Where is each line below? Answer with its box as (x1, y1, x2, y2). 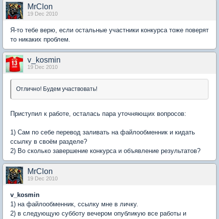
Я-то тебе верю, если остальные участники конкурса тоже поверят (10, 26, 209, 34)
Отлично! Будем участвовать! (16, 86, 97, 93)
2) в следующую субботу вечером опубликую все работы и (10, 210, 186, 218)
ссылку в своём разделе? (10, 138, 87, 146)
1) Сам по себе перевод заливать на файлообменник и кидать (10, 129, 195, 136)
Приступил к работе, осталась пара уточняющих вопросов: (10, 110, 186, 118)
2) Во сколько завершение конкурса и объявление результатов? (10, 147, 200, 155)
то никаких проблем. (10, 36, 70, 44)
